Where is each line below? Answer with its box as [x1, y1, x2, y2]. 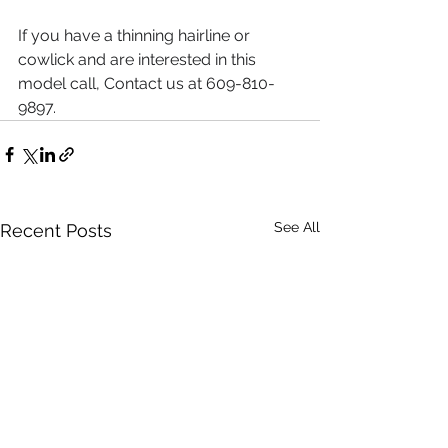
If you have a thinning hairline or [18, 26, 254, 46]
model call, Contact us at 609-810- [18, 74, 275, 94]
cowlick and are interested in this [18, 50, 260, 70]
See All [274, 219, 320, 236]
